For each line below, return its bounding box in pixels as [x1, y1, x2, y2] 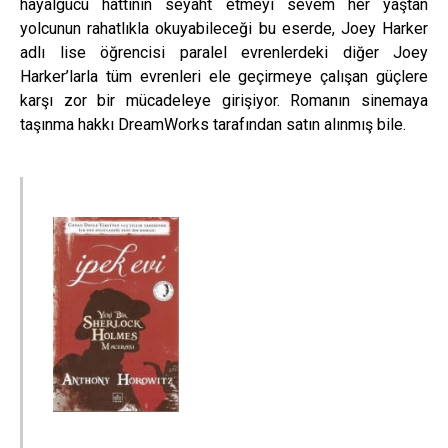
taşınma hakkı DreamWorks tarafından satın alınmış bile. [20, 115, 406, 135]
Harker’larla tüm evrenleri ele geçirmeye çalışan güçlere [20, 67, 428, 87]
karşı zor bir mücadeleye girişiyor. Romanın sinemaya [20, 91, 428, 111]
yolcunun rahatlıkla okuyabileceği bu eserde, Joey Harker [20, 19, 428, 39]
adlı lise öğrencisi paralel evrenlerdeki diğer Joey [20, 43, 428, 63]
